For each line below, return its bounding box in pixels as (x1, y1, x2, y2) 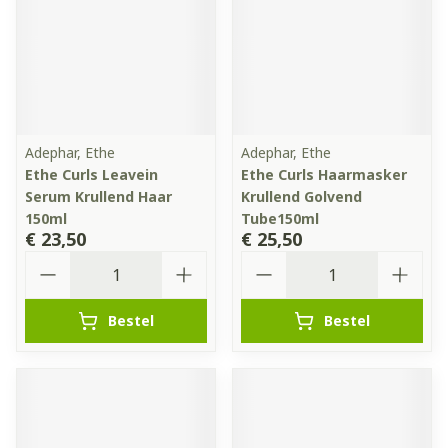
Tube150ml (241, 209, 319, 228)
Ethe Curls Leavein (25, 165, 158, 184)
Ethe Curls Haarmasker (241, 165, 407, 184)
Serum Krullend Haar (25, 187, 172, 206)
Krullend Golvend (241, 187, 362, 206)
